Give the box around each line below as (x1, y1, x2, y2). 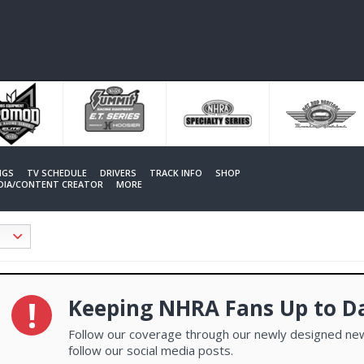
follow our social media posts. (68, 342, 233, 358)
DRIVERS (100, 167, 136, 179)
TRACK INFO (149, 167, 202, 179)
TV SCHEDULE (27, 167, 87, 179)
